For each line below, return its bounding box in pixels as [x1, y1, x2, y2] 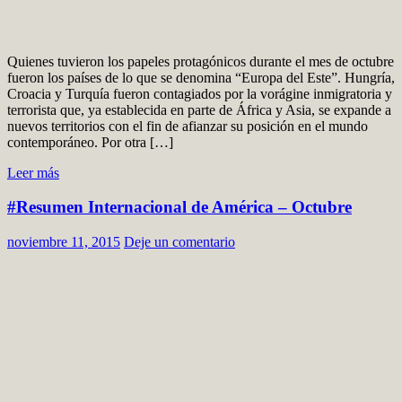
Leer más [7, 164, 59, 180]
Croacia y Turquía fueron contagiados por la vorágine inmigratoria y [7, 85, 392, 101]
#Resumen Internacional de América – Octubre [7, 197, 352, 217]
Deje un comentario [124, 234, 235, 250]
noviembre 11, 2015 [7, 234, 120, 250]
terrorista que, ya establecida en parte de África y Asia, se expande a [7, 101, 391, 118]
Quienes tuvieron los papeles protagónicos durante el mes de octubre [7, 53, 394, 69]
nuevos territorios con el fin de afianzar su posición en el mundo [7, 118, 368, 134]
